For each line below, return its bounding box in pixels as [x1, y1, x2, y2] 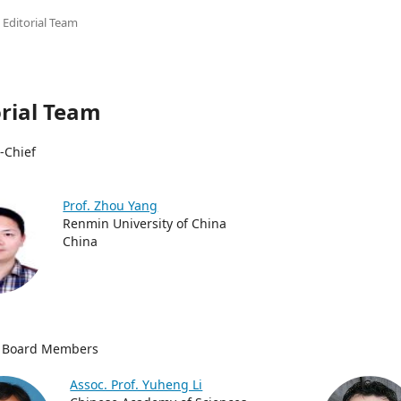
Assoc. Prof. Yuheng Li [70, 376, 203, 393]
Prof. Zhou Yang [63, 197, 158, 214]
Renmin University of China [63, 215, 227, 232]
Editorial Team [3, 14, 79, 30]
